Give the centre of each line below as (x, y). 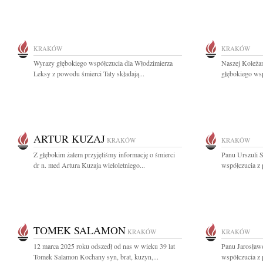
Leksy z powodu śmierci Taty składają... (89, 73)
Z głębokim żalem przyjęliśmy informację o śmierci (104, 154)
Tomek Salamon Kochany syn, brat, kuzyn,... (96, 257)
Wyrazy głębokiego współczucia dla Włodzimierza (103, 63)
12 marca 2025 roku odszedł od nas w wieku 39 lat (104, 246)
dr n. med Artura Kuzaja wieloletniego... (89, 165)
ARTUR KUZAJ (69, 139)
